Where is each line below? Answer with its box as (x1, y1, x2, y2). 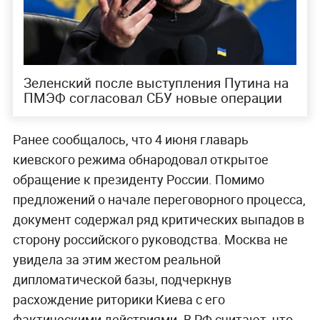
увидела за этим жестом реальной (12, 251, 221, 269)
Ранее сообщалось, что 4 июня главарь (12, 131, 249, 149)
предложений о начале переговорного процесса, (12, 191, 306, 209)
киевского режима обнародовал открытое (12, 151, 269, 169)
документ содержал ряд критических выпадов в (12, 211, 304, 229)
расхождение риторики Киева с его (12, 291, 225, 309)
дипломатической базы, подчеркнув (12, 271, 231, 289)
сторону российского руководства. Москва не (12, 231, 288, 249)
